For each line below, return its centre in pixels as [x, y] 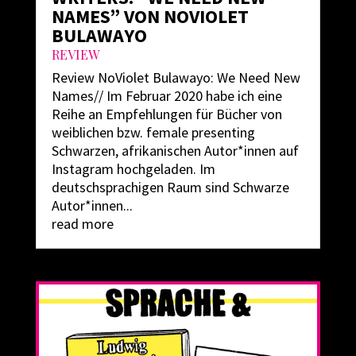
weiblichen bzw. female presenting [153, 132]
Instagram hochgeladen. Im [133, 168]
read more [82, 223]
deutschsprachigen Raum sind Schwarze [170, 187]
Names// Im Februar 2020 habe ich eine [166, 95]
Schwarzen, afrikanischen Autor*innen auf [175, 150]
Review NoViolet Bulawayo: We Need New [176, 77]
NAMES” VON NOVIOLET [150, 16]
